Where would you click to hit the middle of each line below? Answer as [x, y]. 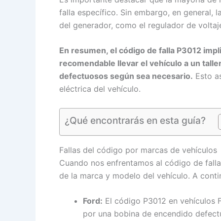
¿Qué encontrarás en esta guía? [135, 120]
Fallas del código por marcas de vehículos [138, 150]
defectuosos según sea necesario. [126, 76]
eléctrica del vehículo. [100, 89]
